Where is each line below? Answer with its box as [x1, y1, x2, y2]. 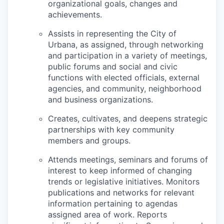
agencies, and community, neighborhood [48, 83, 201, 93]
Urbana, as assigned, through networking [48, 39, 203, 49]
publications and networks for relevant [48, 187, 194, 197]
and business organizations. [48, 94, 153, 104]
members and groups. [48, 135, 130, 145]
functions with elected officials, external [48, 72, 199, 82]
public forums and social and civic [48, 61, 177, 71]
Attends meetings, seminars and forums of [48, 154, 208, 164]
